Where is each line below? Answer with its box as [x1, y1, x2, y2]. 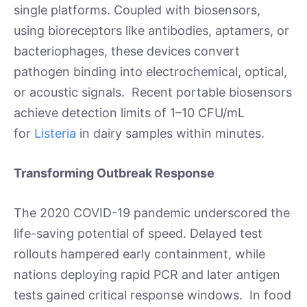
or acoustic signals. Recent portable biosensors [14, 85, 292, 100]
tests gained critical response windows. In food [14, 287, 291, 302]
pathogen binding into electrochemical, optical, [14, 64, 287, 79]
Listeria [34, 126, 76, 141]
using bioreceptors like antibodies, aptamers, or [14, 23, 289, 38]
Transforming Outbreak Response [14, 165, 214, 180]
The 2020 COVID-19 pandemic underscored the [14, 205, 290, 220]
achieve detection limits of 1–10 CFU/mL [14, 106, 245, 121]
